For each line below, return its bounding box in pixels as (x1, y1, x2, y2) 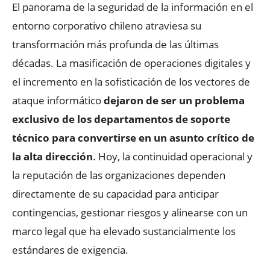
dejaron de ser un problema (104, 93, 245, 107)
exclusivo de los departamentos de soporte (12, 111, 230, 126)
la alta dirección (12, 149, 93, 163)
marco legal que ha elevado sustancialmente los (12, 224, 236, 238)
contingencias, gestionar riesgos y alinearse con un (12, 205, 248, 219)
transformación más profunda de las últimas (12, 37, 219, 51)
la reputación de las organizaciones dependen (12, 168, 225, 182)
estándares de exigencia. (12, 242, 128, 257)
